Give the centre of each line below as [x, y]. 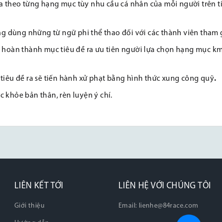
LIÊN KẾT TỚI [39, 186]
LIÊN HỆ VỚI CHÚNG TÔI [165, 186]
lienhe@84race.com [168, 206]
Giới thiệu [29, 206]
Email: [129, 206]
